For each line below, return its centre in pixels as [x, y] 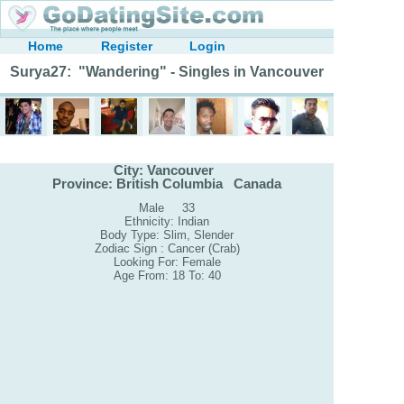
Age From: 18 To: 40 [167, 276]
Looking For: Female [167, 262]
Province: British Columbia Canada [167, 183]
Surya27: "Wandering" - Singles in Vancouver [167, 72]
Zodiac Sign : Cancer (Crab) [167, 249]
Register [126, 46]
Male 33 [167, 208]
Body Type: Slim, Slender [167, 235]
